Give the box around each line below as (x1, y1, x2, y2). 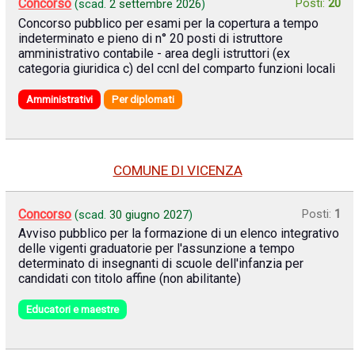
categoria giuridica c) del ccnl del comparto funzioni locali (18, 60, 336, 76)
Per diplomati (112, 93, 175, 105)
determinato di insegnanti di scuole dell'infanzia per (18, 256, 304, 272)
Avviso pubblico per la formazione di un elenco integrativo (18, 226, 340, 242)
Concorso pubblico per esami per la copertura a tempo (18, 15, 319, 31)
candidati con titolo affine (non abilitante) (18, 271, 242, 287)
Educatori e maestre (26, 303, 120, 316)
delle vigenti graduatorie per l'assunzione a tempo (18, 241, 296, 257)
